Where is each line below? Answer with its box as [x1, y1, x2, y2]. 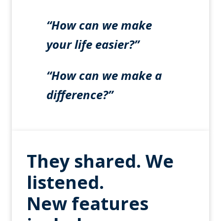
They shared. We [27, 149, 174, 174]
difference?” [46, 86, 113, 103]
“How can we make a [46, 67, 162, 84]
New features [27, 191, 148, 216]
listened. [27, 170, 104, 195]
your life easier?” [46, 36, 139, 53]
